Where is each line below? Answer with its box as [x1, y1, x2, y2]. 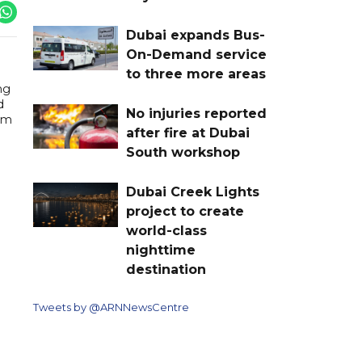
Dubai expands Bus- [126, 27, 265, 43]
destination [126, 261, 206, 277]
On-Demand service [126, 46, 267, 62]
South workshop [126, 144, 240, 160]
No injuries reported [126, 105, 267, 121]
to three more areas [126, 65, 266, 82]
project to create [126, 203, 244, 219]
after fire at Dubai [126, 124, 250, 141]
